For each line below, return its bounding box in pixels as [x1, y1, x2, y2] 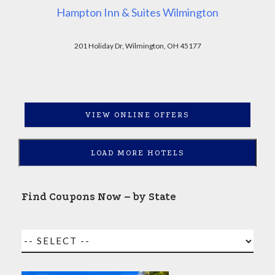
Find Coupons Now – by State [21, 191, 176, 203]
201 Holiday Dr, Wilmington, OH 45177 [74, 41, 201, 51]
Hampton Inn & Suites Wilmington [56, 6, 219, 20]
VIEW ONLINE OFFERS [85, 110, 190, 119]
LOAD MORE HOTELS [90, 149, 185, 158]
